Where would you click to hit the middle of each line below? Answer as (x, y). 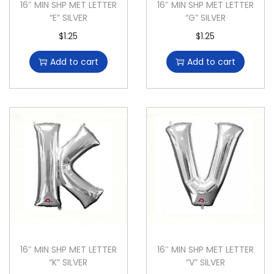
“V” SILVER (205, 262)
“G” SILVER (205, 17)
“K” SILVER (68, 262)
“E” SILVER (68, 17)
